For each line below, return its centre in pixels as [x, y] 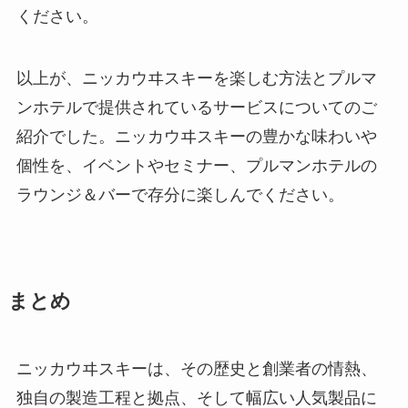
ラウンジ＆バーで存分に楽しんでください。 [180, 194]
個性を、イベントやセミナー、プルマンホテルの [196, 165]
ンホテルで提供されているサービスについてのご [196, 107]
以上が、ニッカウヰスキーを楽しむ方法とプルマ [196, 78]
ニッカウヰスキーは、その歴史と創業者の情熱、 [196, 368]
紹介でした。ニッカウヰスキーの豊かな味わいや [196, 136]
